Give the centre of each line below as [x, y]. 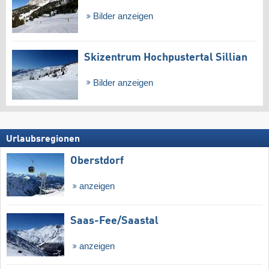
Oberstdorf [97, 161]
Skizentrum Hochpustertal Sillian [166, 57]
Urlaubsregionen [43, 140]
